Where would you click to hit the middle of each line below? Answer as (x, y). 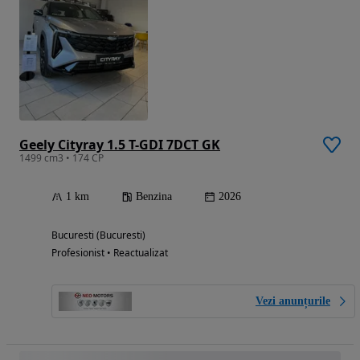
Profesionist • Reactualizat (110, 252)
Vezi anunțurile (293, 301)
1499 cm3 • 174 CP (61, 157)
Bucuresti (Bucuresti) (98, 235)
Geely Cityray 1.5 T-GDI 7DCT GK (120, 144)
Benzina (154, 196)
